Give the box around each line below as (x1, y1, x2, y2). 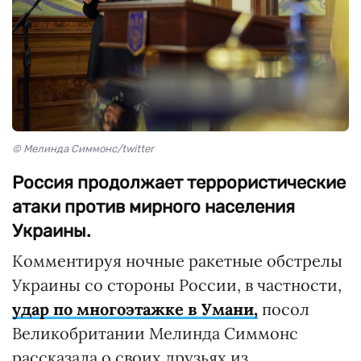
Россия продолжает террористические (12, 172, 346, 194)
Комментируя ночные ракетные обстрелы (12, 251, 342, 272)
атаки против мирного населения (12, 196, 295, 218)
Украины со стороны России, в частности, (12, 275, 342, 296)
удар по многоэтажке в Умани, (12, 299, 258, 320)
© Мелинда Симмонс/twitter (12, 143, 154, 156)
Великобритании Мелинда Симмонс (12, 323, 298, 344)
